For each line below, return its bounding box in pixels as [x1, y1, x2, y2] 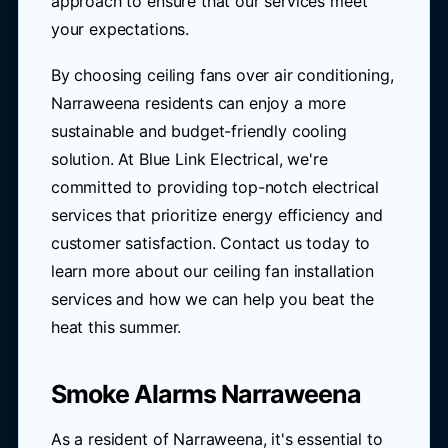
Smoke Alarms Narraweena [50, 379, 361, 409]
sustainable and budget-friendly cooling [50, 121, 347, 141]
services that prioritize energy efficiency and [50, 205, 383, 225]
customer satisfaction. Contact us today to [50, 233, 371, 253]
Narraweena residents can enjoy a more [50, 93, 347, 113]
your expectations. [50, 19, 190, 39]
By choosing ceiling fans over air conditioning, [50, 65, 394, 85]
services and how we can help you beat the [50, 289, 374, 309]
